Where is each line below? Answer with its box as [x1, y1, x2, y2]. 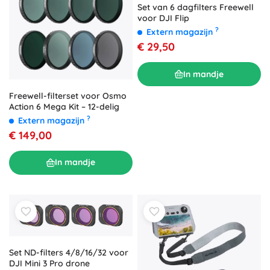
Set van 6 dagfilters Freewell [137, 2, 254, 13]
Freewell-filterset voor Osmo [9, 90, 127, 101]
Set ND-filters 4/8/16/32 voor [9, 247, 128, 259]
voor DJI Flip [137, 13, 189, 24]
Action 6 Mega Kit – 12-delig [9, 101, 119, 112]
